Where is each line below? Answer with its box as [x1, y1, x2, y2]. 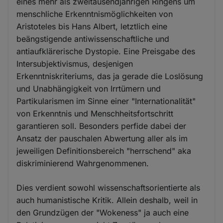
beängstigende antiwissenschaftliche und [16, 34, 170, 44]
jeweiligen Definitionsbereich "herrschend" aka [16, 146, 192, 156]
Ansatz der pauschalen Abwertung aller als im [16, 133, 188, 143]
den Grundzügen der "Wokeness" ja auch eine [16, 208, 189, 218]
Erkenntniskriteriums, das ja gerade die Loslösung [16, 71, 204, 81]
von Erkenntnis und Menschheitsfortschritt [16, 109, 174, 118]
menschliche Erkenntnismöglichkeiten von [16, 9, 173, 19]
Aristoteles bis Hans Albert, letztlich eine [16, 21, 168, 31]
